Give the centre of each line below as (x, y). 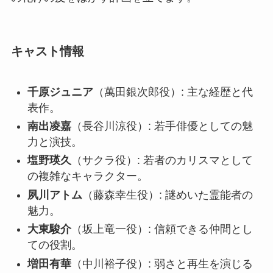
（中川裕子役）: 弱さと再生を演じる (162, 264)
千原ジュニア (60, 92)
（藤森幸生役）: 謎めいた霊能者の (167, 195)
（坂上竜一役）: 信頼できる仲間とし (162, 229)
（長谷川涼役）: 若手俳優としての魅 (162, 126)
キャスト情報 (47, 51)
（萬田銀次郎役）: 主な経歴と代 (173, 92)
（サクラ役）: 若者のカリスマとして (162, 161)
